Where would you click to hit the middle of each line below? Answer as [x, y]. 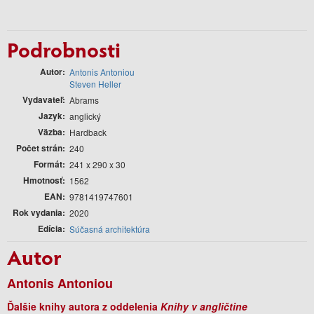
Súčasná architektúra [110, 228]
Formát [48, 164]
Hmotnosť [43, 180]
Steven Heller [95, 83]
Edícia [50, 228]
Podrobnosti [64, 49]
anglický [85, 116]
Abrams [84, 100]
